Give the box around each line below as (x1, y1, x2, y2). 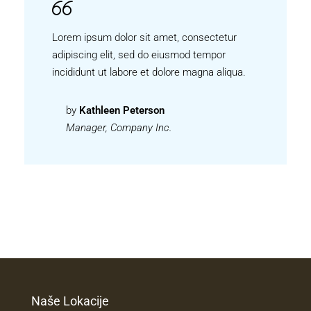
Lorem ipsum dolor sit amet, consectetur (52, 31, 237, 44)
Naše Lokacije (31, 294, 109, 308)
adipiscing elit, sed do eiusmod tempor (52, 49, 226, 61)
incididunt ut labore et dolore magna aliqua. (52, 66, 246, 78)
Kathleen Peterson (79, 104, 165, 117)
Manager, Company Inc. (66, 121, 171, 134)
